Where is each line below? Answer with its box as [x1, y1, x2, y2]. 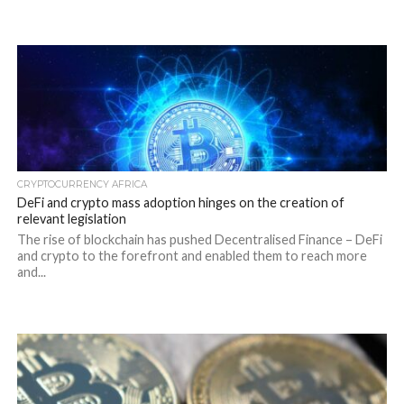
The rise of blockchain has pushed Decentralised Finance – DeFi [16, 232, 382, 247]
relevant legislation [16, 211, 126, 226]
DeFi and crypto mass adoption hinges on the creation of [16, 195, 344, 210]
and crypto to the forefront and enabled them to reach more [16, 248, 367, 263]
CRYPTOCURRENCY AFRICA [16, 179, 147, 190]
